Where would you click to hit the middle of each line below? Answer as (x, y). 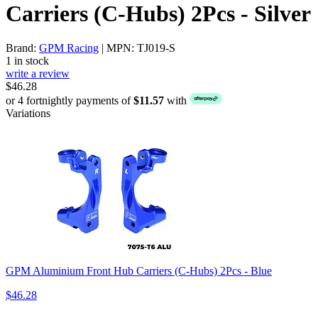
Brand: (22, 48)
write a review (38, 74)
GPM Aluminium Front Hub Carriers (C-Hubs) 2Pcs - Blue (139, 271)
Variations (28, 114)
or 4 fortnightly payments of (70, 101)
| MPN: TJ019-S (137, 48)
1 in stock (27, 61)
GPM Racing (69, 48)
